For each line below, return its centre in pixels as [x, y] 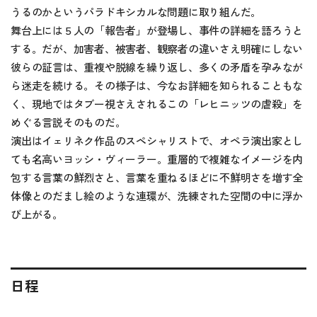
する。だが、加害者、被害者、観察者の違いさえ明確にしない [157, 50]
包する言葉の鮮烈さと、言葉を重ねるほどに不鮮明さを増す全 [157, 178]
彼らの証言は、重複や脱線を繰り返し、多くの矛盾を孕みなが [157, 68]
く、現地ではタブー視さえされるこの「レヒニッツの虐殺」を [157, 105]
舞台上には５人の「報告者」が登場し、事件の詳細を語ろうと [157, 31]
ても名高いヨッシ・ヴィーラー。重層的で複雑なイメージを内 [157, 160]
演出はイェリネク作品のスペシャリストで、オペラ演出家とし [157, 142]
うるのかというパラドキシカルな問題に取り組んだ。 [136, 13]
